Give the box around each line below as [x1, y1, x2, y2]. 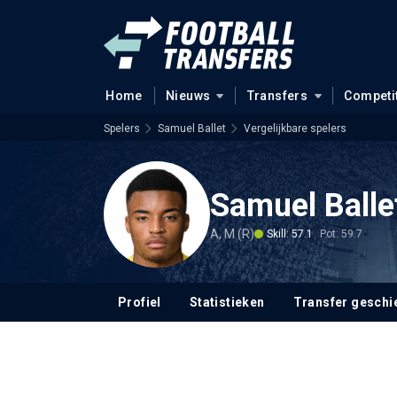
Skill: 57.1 [267, 227, 313, 240]
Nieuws [165, 89, 211, 103]
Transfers [246, 89, 308, 103]
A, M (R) [210, 226, 254, 241]
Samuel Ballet [158, 122, 226, 135]
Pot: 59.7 [320, 227, 362, 240]
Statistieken [189, 295, 265, 309]
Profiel [118, 295, 161, 309]
